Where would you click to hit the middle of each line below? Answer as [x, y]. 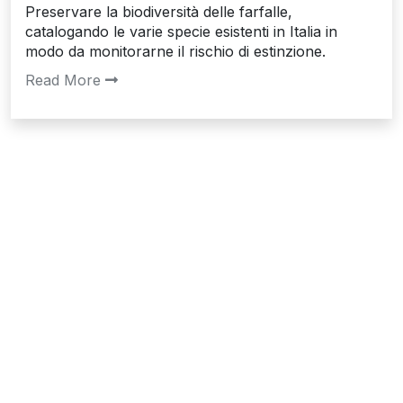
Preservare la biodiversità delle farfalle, [159, 11]
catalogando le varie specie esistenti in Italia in [181, 31]
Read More [63, 80]
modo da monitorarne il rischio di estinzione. [175, 51]
